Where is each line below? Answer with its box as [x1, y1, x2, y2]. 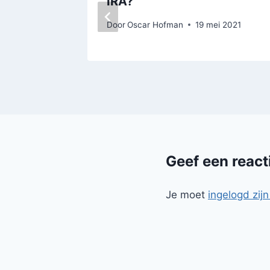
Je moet [166, 188, 208, 201]
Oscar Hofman [127, 19, 184, 30]
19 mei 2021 [195, 19, 242, 30]
